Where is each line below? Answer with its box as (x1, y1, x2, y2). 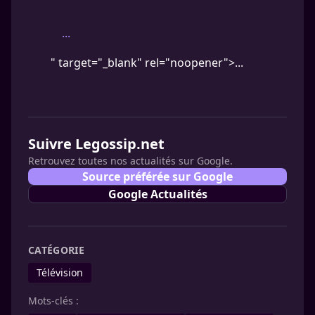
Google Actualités (108, 186, 207, 202)
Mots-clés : (28, 294, 79, 307)
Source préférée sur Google (82, 169, 233, 184)
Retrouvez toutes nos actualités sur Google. (28, 154, 233, 167)
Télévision (37, 266, 83, 279)
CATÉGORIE (28, 243, 85, 257)
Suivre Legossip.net (28, 134, 165, 153)
